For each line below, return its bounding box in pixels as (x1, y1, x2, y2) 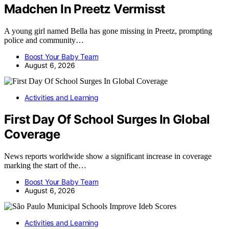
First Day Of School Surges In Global (4, 111, 210, 127)
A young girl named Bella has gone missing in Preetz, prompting (4, 26, 212, 35)
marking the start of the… (4, 161, 86, 170)
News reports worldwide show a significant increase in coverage (4, 151, 212, 161)
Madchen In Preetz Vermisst (4, 1, 165, 16)
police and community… (4, 35, 84, 44)
